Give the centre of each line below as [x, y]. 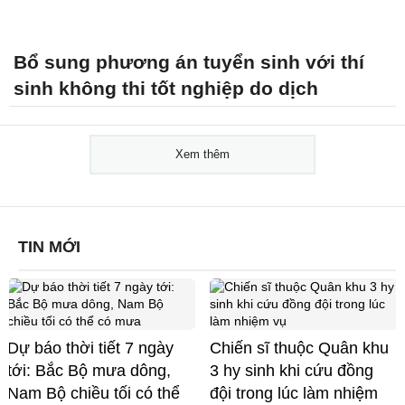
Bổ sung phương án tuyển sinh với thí [189, 61]
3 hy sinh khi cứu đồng [292, 370]
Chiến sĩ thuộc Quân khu [299, 348]
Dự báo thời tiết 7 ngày [90, 348]
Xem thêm [202, 154]
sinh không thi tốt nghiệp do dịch [166, 88]
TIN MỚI [49, 246]
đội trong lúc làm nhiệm [294, 393]
